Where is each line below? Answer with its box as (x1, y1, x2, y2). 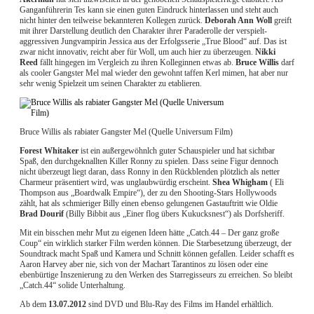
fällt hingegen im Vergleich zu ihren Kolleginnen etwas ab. (40, 57, 235, 68)
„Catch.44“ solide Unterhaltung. (20, 280, 125, 291)
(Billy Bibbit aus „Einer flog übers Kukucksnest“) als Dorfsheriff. (64, 209, 285, 219)
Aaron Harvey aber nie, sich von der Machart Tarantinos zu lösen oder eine (20, 259, 268, 270)
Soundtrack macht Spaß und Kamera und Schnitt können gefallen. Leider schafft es (20, 249, 294, 259)
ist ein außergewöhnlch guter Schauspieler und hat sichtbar (78, 146, 275, 156)
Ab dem (20, 299, 48, 310)
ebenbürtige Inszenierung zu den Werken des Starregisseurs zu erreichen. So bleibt (20, 270, 292, 280)
